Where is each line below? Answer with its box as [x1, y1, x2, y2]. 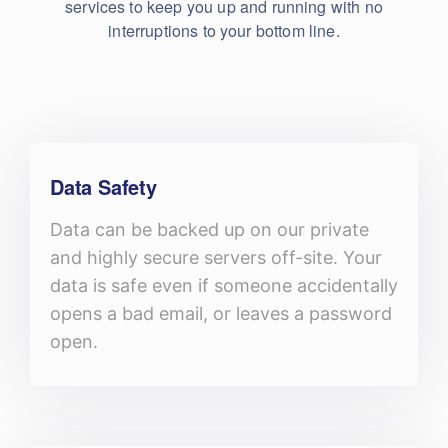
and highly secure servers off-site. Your [50, 247, 382, 268]
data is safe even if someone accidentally [50, 275, 398, 296]
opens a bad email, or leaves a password [50, 303, 392, 324]
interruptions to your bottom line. [108, 19, 340, 42]
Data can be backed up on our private [50, 219, 369, 240]
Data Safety [50, 172, 157, 201]
